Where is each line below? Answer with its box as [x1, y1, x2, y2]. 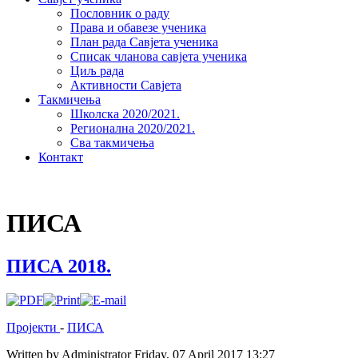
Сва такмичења [70, 136, 154, 149]
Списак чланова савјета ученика [70, 50, 247, 63]
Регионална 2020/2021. [70, 121, 195, 135]
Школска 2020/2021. [70, 107, 180, 121]
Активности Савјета [70, 78, 181, 92]
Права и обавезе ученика [70, 21, 206, 34]
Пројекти [6, 320, 60, 334]
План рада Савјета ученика [70, 35, 218, 49]
